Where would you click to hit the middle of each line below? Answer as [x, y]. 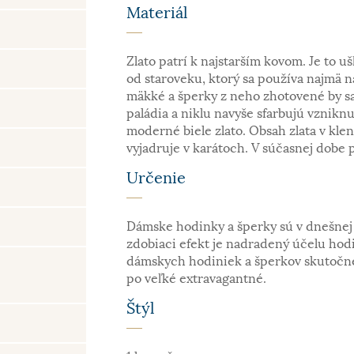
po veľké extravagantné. [197, 279]
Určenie [156, 178]
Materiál [157, 13]
